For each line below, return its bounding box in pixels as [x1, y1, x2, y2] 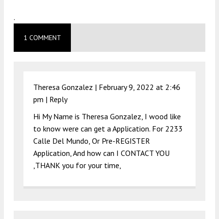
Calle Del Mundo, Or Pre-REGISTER [33, 135, 150, 146]
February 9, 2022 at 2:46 [99, 82, 180, 92]
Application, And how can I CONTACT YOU [33, 148, 170, 158]
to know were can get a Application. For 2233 [33, 123, 183, 133]
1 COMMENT [23, 33, 61, 42]
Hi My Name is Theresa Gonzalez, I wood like [33, 111, 181, 121]
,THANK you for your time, [33, 160, 121, 170]
